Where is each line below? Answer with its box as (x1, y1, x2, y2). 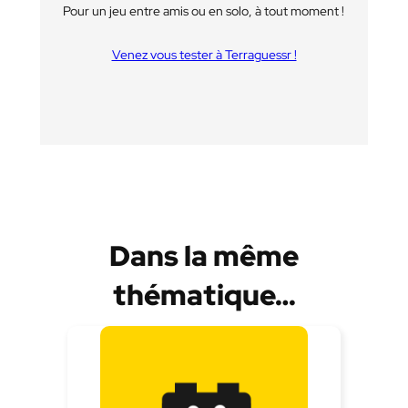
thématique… (112, 275, 296, 313)
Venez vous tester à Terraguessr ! (111, 45, 297, 63)
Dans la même (109, 236, 299, 274)
